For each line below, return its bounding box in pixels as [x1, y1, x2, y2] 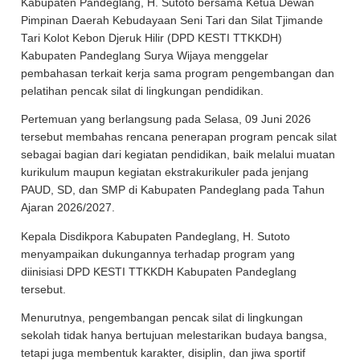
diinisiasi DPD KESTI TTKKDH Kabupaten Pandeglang [21, 265, 297, 278]
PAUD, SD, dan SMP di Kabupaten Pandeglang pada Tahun [21, 184, 325, 196]
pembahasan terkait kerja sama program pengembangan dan [21, 67, 335, 80]
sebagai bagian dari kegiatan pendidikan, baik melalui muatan [21, 149, 336, 161]
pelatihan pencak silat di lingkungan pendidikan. [21, 84, 268, 97]
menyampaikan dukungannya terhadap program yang [21, 247, 296, 260]
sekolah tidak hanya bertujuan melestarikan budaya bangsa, [21, 329, 328, 342]
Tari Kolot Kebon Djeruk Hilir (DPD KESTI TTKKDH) [21, 31, 283, 44]
